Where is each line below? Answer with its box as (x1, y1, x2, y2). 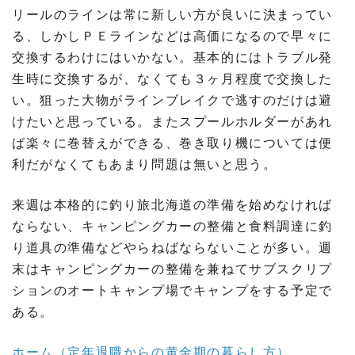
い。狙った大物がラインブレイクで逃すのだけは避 (12, 90, 333, 109)
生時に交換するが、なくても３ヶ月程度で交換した (12, 68, 333, 87)
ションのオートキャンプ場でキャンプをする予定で (12, 280, 333, 299)
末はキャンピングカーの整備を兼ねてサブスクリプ (12, 258, 333, 277)
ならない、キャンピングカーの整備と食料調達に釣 (12, 216, 333, 235)
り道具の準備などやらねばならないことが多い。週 (12, 237, 333, 256)
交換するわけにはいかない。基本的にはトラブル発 (12, 47, 333, 66)
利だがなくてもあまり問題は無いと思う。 (12, 154, 277, 173)
